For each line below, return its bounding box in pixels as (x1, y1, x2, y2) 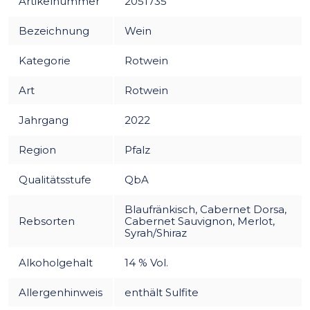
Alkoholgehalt (19, 255, 93, 269)
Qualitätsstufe (19, 172, 91, 186)
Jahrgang (19, 113, 69, 127)
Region (19, 143, 56, 156)
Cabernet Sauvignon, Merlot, (125, 214, 275, 228)
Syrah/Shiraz (125, 226, 187, 239)
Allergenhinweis (19, 285, 102, 299)
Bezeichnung (19, 24, 89, 37)
